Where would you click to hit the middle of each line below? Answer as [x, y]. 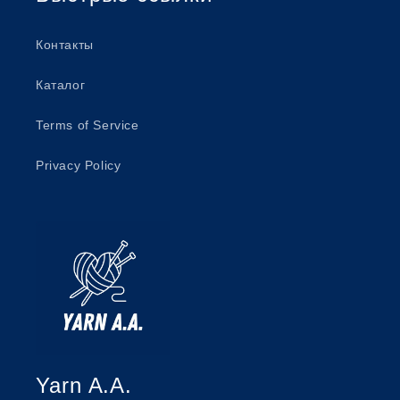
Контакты [65, 45]
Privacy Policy [79, 165]
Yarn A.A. [84, 385]
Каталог [61, 85]
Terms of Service [87, 125]
